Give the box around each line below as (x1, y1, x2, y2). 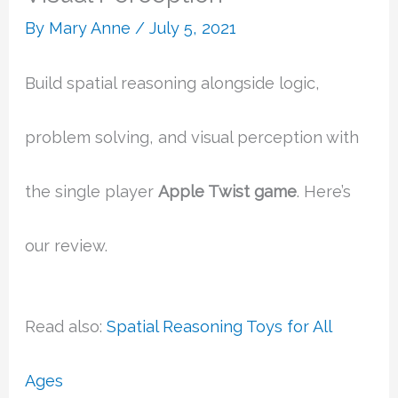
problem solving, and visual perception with (25, 128, 360, 147)
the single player (25, 182, 159, 202)
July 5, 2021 (149, 19, 237, 38)
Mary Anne (49, 19, 136, 38)
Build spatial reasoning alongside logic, (25, 74, 321, 93)
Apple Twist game (158, 182, 298, 202)
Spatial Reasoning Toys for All (107, 316, 332, 336)
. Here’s (297, 182, 352, 202)
